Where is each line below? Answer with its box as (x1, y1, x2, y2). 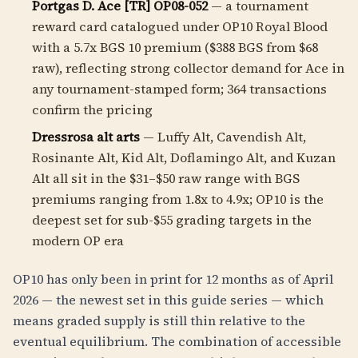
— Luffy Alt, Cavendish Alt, (140, 128, 306, 145)
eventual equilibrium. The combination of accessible (13, 332, 341, 350)
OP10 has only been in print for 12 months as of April (13, 270, 333, 288)
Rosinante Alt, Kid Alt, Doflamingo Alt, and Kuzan (32, 149, 336, 166)
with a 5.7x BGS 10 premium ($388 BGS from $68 (32, 38, 318, 56)
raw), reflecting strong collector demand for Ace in (32, 59, 344, 77)
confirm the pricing (32, 101, 153, 118)
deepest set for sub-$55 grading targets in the (32, 211, 312, 229)
